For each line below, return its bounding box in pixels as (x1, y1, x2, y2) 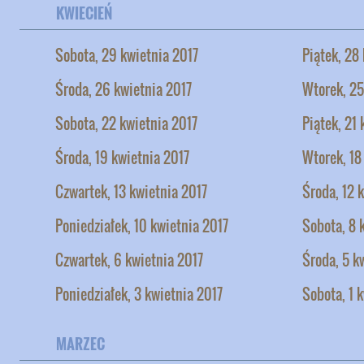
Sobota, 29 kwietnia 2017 (55, 44, 198, 66)
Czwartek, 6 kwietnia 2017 (55, 249, 203, 271)
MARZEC (56, 332, 105, 354)
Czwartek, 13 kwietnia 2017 (55, 180, 207, 202)
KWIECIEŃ (56, 2, 112, 24)
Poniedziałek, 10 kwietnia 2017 (55, 214, 228, 236)
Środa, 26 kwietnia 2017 (55, 78, 192, 100)
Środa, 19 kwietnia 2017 (55, 146, 189, 168)
